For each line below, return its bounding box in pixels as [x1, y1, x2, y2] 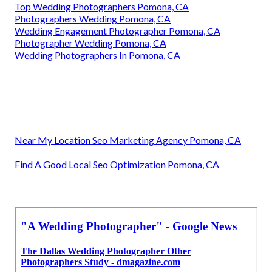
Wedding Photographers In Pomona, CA [15, 49, 180, 61]
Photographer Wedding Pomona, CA [15, 37, 166, 49]
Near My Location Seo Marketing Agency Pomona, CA [15, 134, 241, 146]
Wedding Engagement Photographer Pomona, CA [15, 25, 220, 37]
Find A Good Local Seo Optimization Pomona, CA [15, 158, 219, 171]
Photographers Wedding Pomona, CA [15, 13, 171, 25]
